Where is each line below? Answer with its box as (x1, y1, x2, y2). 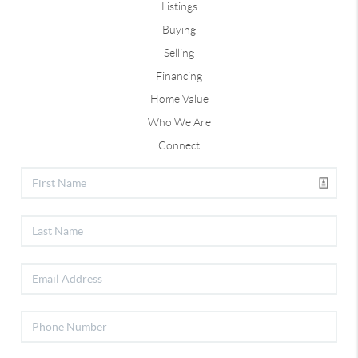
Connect (158, 138, 200, 152)
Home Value (149, 92, 209, 105)
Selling (164, 46, 194, 59)
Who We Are (147, 115, 211, 129)
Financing (156, 69, 202, 82)
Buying (162, 22, 196, 36)
